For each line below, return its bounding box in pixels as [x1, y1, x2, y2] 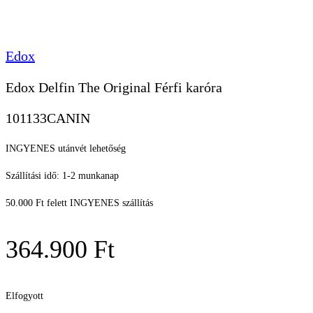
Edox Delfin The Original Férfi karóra [6, 79, 222, 95]
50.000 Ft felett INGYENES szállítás [6, 198, 153, 209]
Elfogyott [6, 291, 43, 302]
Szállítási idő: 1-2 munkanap [6, 170, 119, 182]
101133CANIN [6, 110, 90, 126]
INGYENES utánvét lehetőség [6, 143, 126, 154]
